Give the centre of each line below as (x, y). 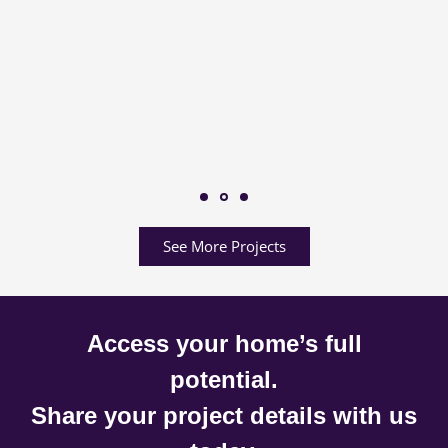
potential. (224, 379)
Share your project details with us (224, 415)
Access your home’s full (224, 343)
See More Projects (224, 245)
